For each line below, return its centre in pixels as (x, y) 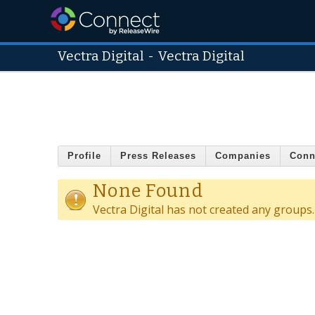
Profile (84, 156)
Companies (243, 156)
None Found (148, 191)
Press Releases (158, 156)
